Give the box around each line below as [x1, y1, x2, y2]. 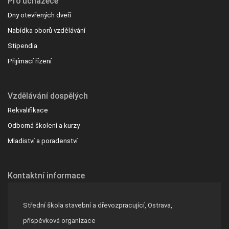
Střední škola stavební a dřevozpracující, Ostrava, [23, 201, 172, 209]
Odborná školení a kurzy [8, 121, 80, 129]
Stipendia [8, 41, 37, 50]
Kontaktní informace [8, 170, 85, 180]
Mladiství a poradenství [8, 136, 78, 145]
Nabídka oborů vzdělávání [8, 26, 85, 34]
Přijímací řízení [8, 57, 52, 65]
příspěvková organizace [23, 216, 96, 224]
